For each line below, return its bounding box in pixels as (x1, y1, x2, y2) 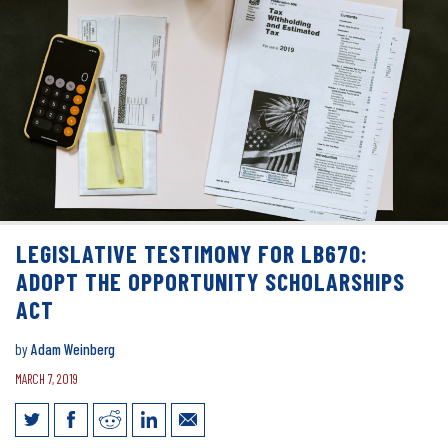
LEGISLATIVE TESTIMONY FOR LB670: (16, 238, 368, 268)
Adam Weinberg (31, 339, 115, 358)
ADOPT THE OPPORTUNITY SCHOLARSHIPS (16, 266, 405, 296)
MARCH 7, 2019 (15, 370, 78, 387)
